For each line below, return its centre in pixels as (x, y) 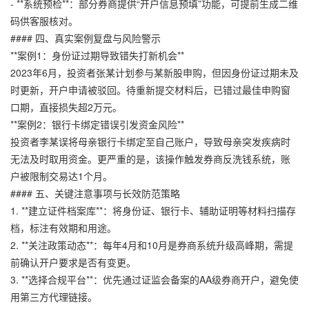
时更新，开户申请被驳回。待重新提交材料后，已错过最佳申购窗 (150, 89)
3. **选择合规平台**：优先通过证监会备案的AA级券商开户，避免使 (154, 279)
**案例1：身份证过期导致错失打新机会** (97, 55)
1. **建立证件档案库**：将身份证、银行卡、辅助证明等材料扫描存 (153, 210)
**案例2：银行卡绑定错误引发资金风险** (97, 124)
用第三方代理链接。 (54, 296)
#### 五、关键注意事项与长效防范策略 (95, 193)
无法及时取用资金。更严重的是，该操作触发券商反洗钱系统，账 (150, 158)
